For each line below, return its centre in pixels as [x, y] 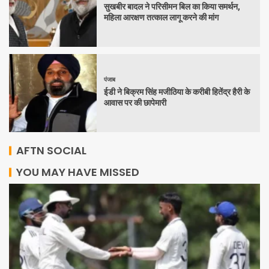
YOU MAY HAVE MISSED [78, 172]
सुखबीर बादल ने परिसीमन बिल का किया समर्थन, [172, 7]
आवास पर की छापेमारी [135, 103]
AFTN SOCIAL [51, 150]
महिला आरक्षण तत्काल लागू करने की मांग [161, 18]
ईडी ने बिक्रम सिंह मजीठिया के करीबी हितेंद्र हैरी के [177, 92]
